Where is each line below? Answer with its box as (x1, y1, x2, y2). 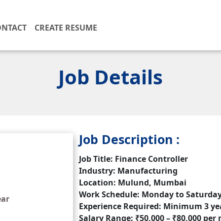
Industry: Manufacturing (79, 165, 178, 176)
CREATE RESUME (35, 22, 98, 33)
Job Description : (79, 131, 180, 147)
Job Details (58, 63, 163, 90)
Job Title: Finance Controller (79, 153, 188, 164)
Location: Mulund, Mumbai (79, 177, 187, 188)
